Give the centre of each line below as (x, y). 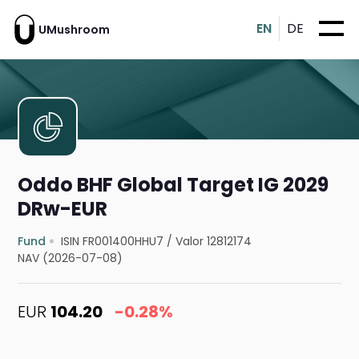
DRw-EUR (63, 209)
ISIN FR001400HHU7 (113, 242)
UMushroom (74, 29)
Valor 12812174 (214, 242)
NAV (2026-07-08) (71, 258)
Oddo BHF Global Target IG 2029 (173, 185)
